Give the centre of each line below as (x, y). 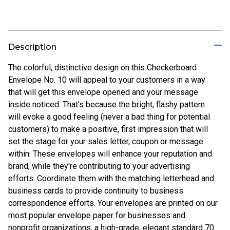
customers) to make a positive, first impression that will (108, 129)
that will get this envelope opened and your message (103, 92)
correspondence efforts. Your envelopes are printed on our (113, 203)
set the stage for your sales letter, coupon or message (106, 141)
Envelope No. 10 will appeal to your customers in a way (107, 80)
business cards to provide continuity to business (96, 190)
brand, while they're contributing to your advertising (99, 166)
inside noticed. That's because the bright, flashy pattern (107, 104)
